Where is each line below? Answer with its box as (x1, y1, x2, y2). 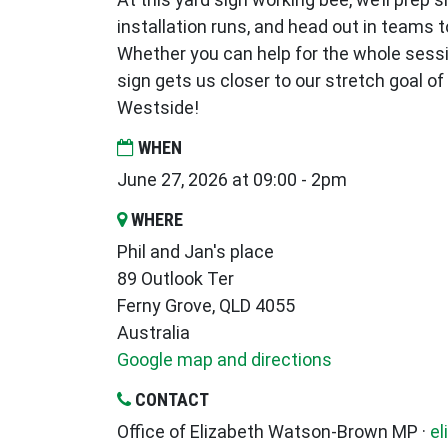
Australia (117, 322, 190, 344)
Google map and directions (117, 349, 332, 371)
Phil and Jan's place (117, 241, 274, 263)
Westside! (117, 97, 199, 119)
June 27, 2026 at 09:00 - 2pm (117, 169, 347, 191)
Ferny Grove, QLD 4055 (117, 295, 295, 317)
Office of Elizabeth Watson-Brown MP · (117, 421, 430, 443)
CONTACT (131, 389, 209, 411)
